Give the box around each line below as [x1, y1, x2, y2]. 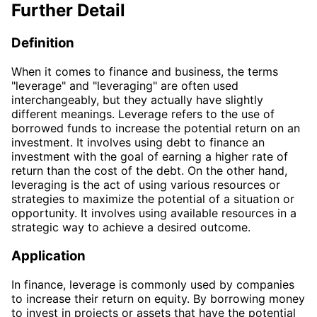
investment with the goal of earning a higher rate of [11, 149, 288, 164]
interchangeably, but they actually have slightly [11, 93, 263, 108]
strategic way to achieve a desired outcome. [11, 220, 250, 235]
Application [11, 247, 86, 264]
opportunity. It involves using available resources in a [11, 206, 296, 221]
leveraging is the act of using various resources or [11, 178, 280, 192]
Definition [11, 35, 74, 52]
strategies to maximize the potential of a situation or [11, 192, 294, 207]
